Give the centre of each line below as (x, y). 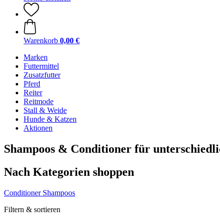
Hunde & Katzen (50, 119)
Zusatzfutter (42, 75)
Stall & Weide (45, 110)
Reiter (33, 93)
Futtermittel (41, 66)
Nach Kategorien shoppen (69, 172)
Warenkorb (41, 41)
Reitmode (39, 101)
